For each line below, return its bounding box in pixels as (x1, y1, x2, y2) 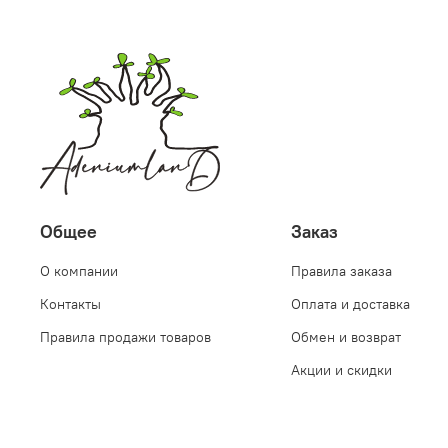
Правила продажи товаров (40, 328, 211, 347)
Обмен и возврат (291, 328, 401, 347)
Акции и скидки (291, 361, 392, 380)
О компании (40, 262, 118, 281)
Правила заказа (291, 262, 392, 281)
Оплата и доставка (291, 295, 410, 314)
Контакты (40, 295, 101, 314)
